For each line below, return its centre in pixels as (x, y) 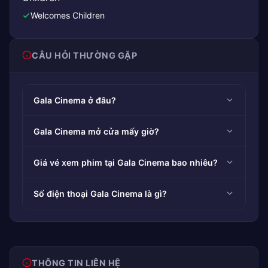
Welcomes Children (68, 15)
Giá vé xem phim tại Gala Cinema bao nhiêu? (126, 162)
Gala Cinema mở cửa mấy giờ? (96, 131)
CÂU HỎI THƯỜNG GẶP (84, 55)
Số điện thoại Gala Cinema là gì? (100, 193)
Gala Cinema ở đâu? (75, 100)
